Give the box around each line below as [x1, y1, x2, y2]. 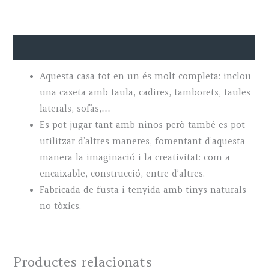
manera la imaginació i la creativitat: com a [40, 152, 231, 163]
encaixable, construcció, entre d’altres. [40, 168, 205, 180]
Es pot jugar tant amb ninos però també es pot [40, 119, 246, 131]
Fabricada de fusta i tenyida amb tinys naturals [40, 184, 247, 196]
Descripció [13, 41, 58, 53]
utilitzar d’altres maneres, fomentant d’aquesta [40, 136, 246, 147]
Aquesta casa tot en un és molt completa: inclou [40, 71, 252, 82]
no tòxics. [40, 201, 82, 212]
